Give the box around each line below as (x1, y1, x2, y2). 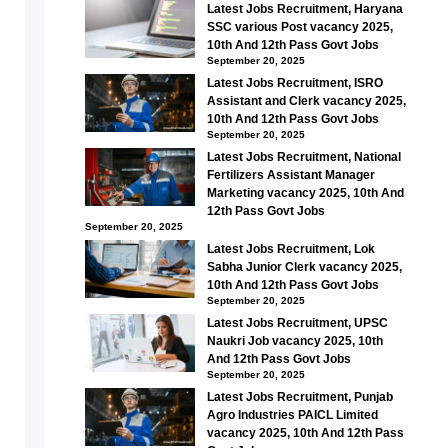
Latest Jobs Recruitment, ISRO (206, 76, 383, 90)
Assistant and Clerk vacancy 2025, (206, 94, 406, 108)
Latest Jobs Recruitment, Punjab (206, 390, 393, 404)
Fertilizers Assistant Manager (206, 168, 375, 182)
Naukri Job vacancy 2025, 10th (206, 334, 383, 348)
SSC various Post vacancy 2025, (206, 20, 393, 34)
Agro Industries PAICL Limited (206, 408, 378, 422)
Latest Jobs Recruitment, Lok (206, 242, 375, 256)
